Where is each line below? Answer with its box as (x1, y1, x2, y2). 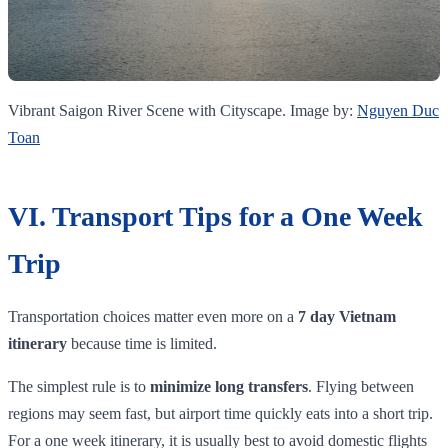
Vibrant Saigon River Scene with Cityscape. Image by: (8, 101, 357, 119)
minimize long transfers (150, 377, 308, 395)
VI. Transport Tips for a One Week (8, 200, 423, 232)
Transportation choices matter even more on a (8, 307, 298, 325)
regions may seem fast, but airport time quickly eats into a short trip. (8, 404, 433, 422)
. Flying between (308, 377, 414, 395)
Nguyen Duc (357, 101, 439, 119)
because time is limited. (67, 334, 217, 352)
